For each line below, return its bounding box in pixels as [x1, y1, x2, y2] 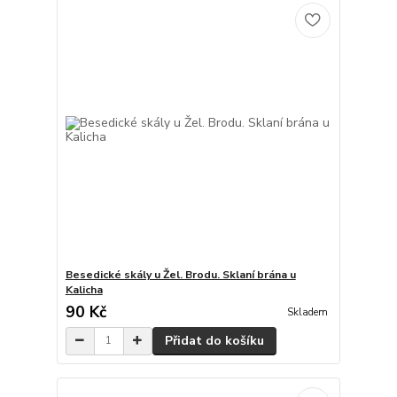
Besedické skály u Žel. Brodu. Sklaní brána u [65, 267, 296, 282]
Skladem [286, 306, 328, 320]
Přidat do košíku [164, 331, 264, 349]
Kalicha [65, 282, 103, 297]
